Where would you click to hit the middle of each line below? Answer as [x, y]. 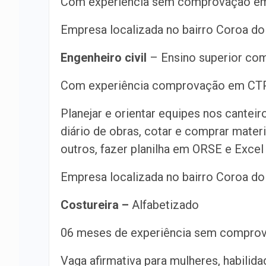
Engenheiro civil [104, 58]
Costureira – [95, 205]
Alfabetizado [164, 205]
